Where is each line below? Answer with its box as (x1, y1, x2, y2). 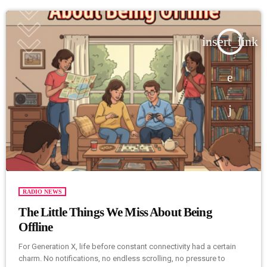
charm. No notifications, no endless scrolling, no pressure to (18, 254, 226, 263)
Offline (18, 219, 53, 234)
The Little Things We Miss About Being (18, 204, 212, 219)
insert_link (202, 33, 258, 49)
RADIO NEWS (23, 188, 63, 195)
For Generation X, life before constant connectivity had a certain (18, 242, 237, 252)
